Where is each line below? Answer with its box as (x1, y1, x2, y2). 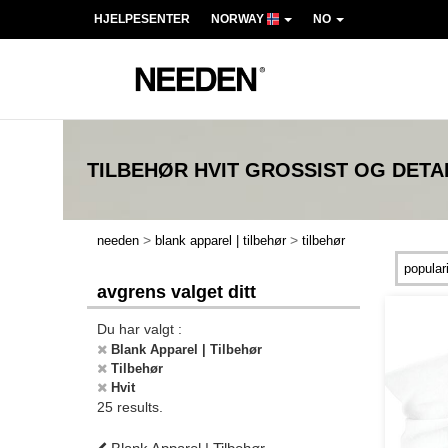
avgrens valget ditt (97, 282, 256, 302)
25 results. (97, 399, 163, 415)
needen (97, 233, 139, 248)
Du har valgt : (97, 321, 182, 337)
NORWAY (211, 12, 267, 26)
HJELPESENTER (94, 12, 190, 26)
